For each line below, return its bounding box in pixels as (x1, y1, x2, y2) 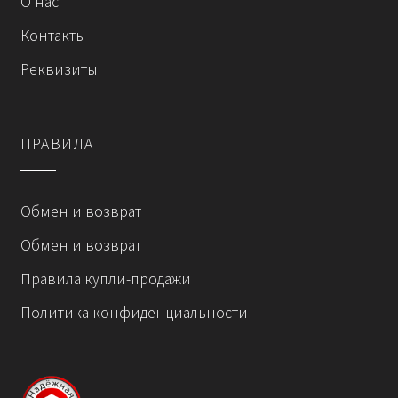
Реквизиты (20, 59, 98, 79)
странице (105, 33, 167, 52)
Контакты (20, 25, 86, 45)
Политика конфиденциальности (20, 303, 248, 323)
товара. (105, 55, 155, 74)
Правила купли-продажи (20, 269, 191, 290)
